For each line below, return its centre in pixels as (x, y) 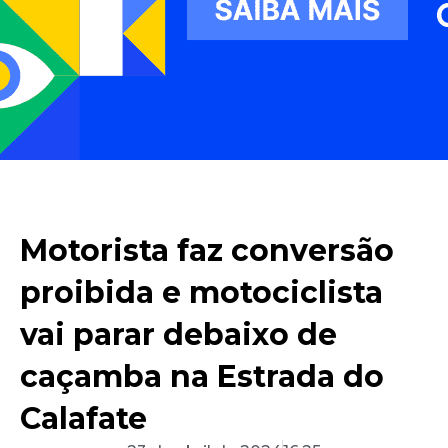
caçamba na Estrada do (202, 377)
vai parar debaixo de (178, 335)
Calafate (83, 419)
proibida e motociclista (201, 293)
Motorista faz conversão (207, 251)
